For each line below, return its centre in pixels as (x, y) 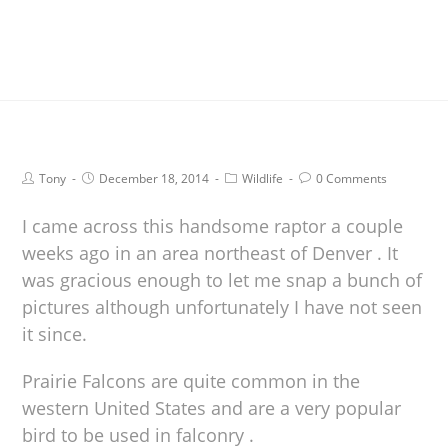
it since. (55, 333)
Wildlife (263, 178)
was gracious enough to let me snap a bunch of (222, 279)
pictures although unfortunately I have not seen (222, 306)
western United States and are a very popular (212, 407)
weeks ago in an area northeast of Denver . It (210, 252)
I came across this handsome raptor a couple (213, 225)
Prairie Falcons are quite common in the (191, 380)
